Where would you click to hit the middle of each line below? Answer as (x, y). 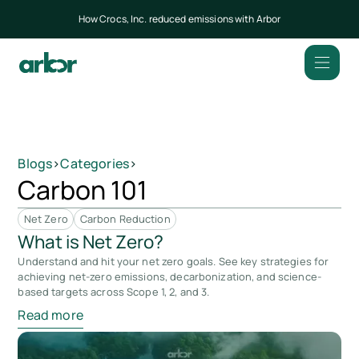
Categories (95, 163)
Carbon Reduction (125, 219)
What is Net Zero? (91, 242)
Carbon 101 (83, 190)
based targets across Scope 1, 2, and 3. (114, 292)
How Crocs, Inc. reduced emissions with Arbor (179, 19)
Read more (50, 315)
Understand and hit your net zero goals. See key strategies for (173, 262)
